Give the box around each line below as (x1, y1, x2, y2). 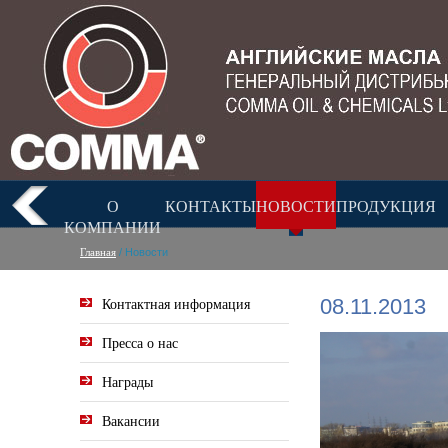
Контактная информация (102, 294, 250, 313)
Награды (102, 372, 153, 391)
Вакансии (102, 411, 160, 430)
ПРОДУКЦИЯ (336, 195, 436, 216)
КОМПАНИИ (64, 216, 161, 237)
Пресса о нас (102, 333, 178, 352)
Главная (80, 244, 116, 259)
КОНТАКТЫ (165, 195, 256, 216)
